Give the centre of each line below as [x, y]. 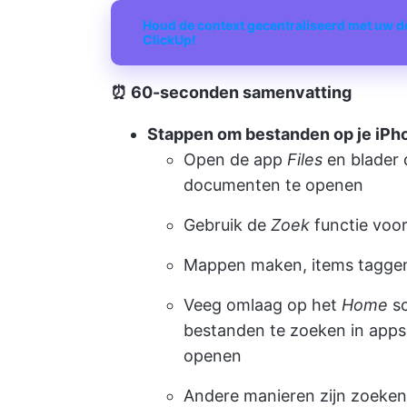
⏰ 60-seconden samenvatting [231, 92]
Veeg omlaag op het [263, 305]
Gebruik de [227, 225]
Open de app [235, 159]
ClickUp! [169, 40]
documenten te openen [273, 185]
